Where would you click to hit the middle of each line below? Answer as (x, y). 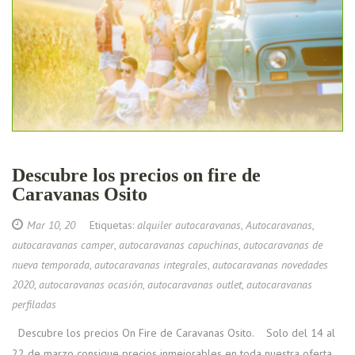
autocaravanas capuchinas (179, 244)
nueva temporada (51, 264)
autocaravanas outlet (195, 284)
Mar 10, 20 (51, 225)
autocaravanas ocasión (91, 284)
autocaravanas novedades (270, 264)
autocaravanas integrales (151, 264)
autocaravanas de (283, 244)
